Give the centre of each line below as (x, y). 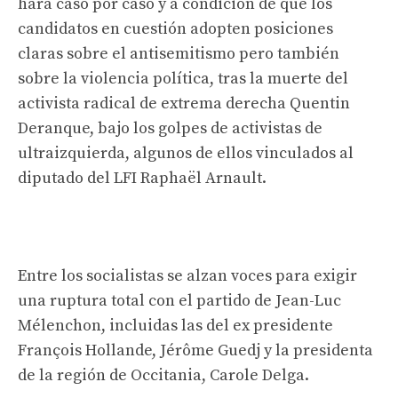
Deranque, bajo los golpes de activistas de (170, 128)
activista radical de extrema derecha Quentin (184, 103)
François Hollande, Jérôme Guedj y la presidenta (195, 350)
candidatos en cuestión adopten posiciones (175, 28)
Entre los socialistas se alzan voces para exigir (187, 275)
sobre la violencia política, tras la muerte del (183, 78)
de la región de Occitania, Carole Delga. (163, 375)
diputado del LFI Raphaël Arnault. (142, 178)
